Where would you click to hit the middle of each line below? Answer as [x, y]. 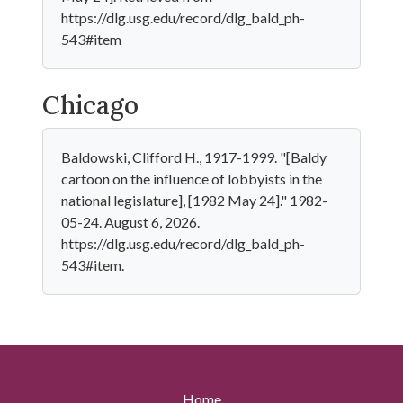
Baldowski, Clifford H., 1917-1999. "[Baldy [194, 157]
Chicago [90, 105]
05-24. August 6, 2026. [130, 222]
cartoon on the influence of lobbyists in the [192, 179]
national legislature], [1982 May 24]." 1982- [194, 200]
